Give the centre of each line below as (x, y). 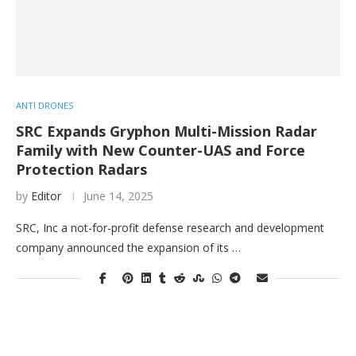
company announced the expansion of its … (128, 248)
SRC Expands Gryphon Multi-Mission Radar (166, 132)
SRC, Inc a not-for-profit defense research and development (170, 228)
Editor (46, 196)
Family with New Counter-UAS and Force (161, 151)
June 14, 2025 (118, 196)
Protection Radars (81, 170)
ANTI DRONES (44, 106)
